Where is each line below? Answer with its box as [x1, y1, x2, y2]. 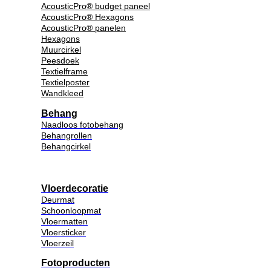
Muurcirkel [41, 45, 81, 55]
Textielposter [41, 77, 90, 88]
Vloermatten [41, 216, 88, 226]
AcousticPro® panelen [41, 23, 126, 33]
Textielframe [41, 67, 88, 77]
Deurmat [41, 194, 74, 204]
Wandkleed [41, 88, 83, 99]
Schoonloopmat [41, 205, 101, 215]
